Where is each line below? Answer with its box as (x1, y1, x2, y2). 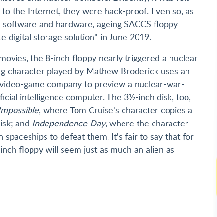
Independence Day (32, 117, 105, 129)
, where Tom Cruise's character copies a (39, 104, 192, 116)
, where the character (105, 117, 188, 129)
